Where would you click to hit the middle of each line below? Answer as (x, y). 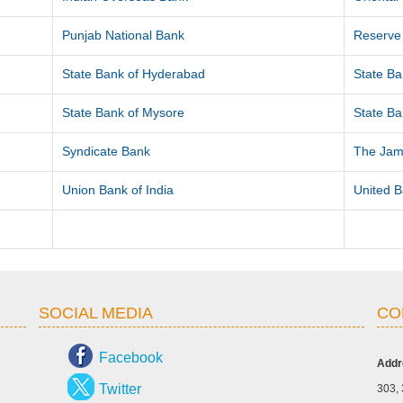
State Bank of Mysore (124, 112)
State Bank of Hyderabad (134, 74)
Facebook (130, 358)
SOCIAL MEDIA (95, 313)
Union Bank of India (118, 190)
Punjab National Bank (124, 35)
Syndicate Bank (107, 151)
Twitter (120, 389)
